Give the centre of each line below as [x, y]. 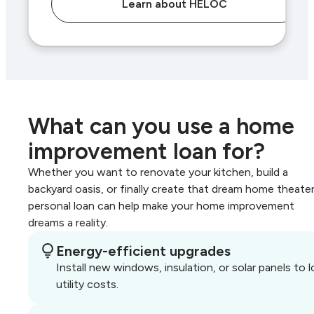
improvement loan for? [146, 152]
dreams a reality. [68, 223]
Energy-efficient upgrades [143, 251]
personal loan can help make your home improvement [161, 206]
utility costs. [87, 285]
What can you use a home [161, 127]
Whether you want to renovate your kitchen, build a [158, 172]
